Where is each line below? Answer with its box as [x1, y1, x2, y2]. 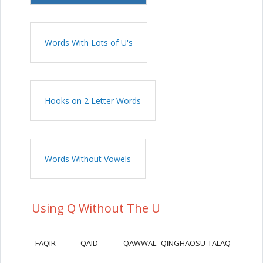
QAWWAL [123, 238, 157, 248]
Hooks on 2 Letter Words [45, 95, 141, 106]
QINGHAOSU [160, 238, 205, 248]
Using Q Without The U [32, 200, 160, 216]
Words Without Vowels [45, 153, 131, 164]
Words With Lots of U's [45, 37, 133, 48]
